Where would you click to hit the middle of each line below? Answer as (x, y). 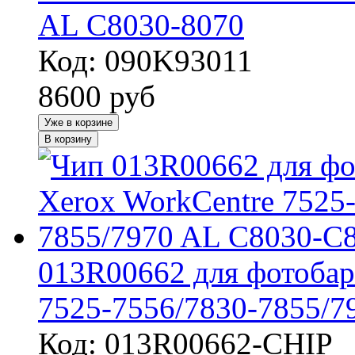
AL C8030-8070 (141, 25)
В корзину (68, 139)
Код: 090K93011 (145, 60)
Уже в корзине (78, 122)
